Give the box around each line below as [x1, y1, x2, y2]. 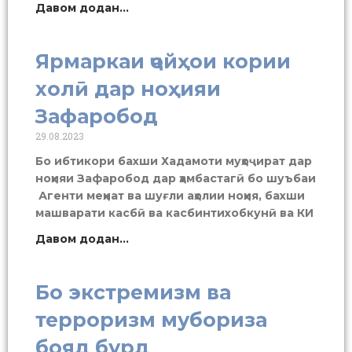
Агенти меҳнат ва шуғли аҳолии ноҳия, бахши [35, 188, 305, 203]
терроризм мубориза [35, 307, 267, 332]
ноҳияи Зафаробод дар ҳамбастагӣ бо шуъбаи [35, 170, 316, 185]
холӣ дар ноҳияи [35, 76, 221, 101]
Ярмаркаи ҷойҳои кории [35, 49, 291, 73]
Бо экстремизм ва [35, 280, 231, 304]
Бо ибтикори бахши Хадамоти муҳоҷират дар [35, 153, 312, 168]
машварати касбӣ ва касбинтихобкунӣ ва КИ [35, 205, 313, 220]
